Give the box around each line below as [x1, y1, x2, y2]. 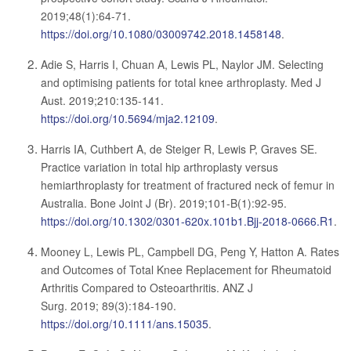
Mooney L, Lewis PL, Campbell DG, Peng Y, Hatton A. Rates [41, 244, 339, 259]
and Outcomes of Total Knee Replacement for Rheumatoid [41, 262, 331, 277]
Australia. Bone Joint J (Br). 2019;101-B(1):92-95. [41, 195, 287, 211]
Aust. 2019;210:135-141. [41, 92, 164, 108]
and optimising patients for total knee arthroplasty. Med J [41, 74, 321, 90]
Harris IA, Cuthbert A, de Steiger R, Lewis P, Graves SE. [41, 141, 317, 157]
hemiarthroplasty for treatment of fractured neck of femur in [41, 177, 335, 193]
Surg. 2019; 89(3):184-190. [41, 298, 176, 313]
